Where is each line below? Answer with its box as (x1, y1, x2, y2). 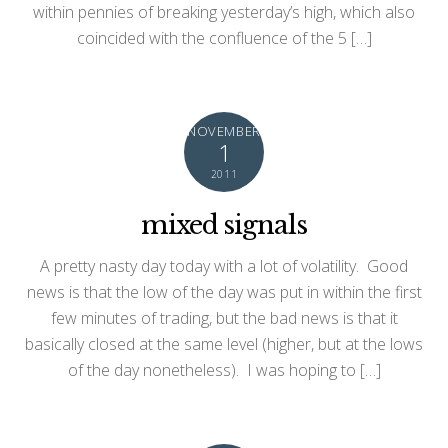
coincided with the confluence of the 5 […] (76, 26, 372, 49)
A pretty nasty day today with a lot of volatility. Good (40, 254, 408, 277)
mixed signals (140, 208, 308, 241)
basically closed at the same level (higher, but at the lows (25, 332, 423, 355)
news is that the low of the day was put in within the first (26, 280, 422, 303)
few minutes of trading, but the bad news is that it (50, 306, 398, 329)
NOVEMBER (187, 121, 261, 140)
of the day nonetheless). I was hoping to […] (67, 358, 381, 381)
